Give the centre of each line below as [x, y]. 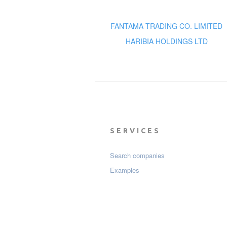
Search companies [137, 155]
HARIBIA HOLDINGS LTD [166, 41]
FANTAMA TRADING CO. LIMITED [167, 26]
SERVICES [135, 131]
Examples [125, 170]
